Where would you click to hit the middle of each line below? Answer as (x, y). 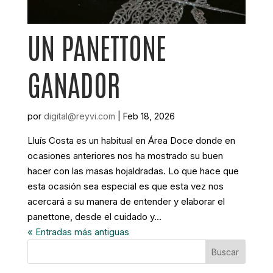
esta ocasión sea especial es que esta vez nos (125, 186)
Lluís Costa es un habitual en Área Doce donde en (131, 141)
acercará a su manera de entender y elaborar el (126, 202)
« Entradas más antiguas (78, 232)
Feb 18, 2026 (149, 116)
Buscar (225, 252)
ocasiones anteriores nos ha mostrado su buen (125, 156)
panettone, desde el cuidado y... (94, 217)
